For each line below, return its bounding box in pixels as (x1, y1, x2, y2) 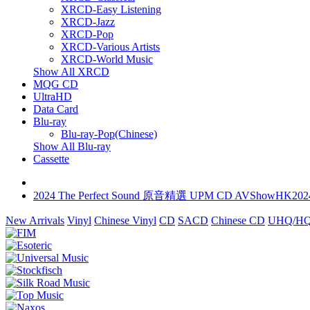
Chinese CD (211, 215, 265, 226)
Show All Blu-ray (33, 140, 111, 152)
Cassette (33, 153, 69, 165)
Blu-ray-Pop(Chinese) (61, 128, 157, 140)
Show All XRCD (33, 66, 109, 77)
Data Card (33, 103, 78, 115)
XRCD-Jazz (61, 16, 115, 28)
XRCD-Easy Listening (61, 3, 161, 15)
